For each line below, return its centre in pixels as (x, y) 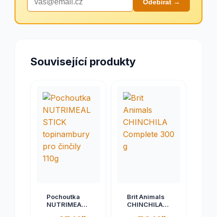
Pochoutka (63, 197)
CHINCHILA (145, 204)
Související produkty (83, 62)
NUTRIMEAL (66, 204)
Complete (142, 212)
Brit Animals (146, 197)
